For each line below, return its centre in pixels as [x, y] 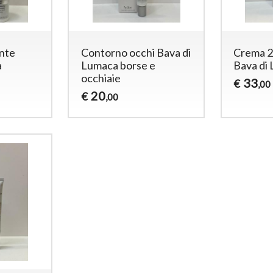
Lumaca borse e [119, 65]
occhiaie [101, 78]
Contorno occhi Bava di [136, 52]
